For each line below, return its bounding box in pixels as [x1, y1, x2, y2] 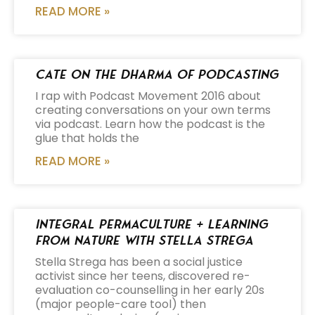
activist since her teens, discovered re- [35, 267, 250, 284]
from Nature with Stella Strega [35, 231, 253, 248]
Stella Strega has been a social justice [35, 253, 243, 270]
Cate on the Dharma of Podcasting [35, 65, 278, 82]
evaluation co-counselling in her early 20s [35, 281, 264, 298]
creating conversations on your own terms [35, 101, 271, 118]
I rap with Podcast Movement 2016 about [35, 87, 261, 104]
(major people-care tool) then [35, 295, 206, 312]
